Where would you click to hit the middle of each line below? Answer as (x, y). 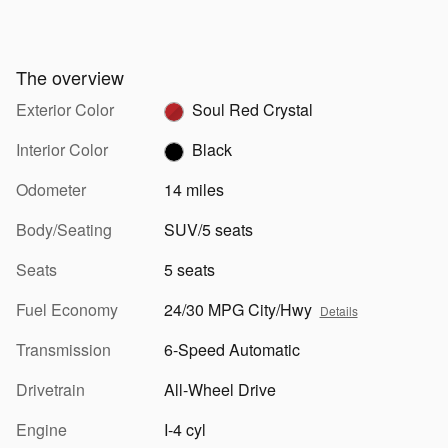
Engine (41, 430)
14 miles (193, 190)
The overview (70, 77)
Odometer (51, 190)
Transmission (63, 350)
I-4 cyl (184, 430)
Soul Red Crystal (252, 110)
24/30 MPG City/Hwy (237, 310)
